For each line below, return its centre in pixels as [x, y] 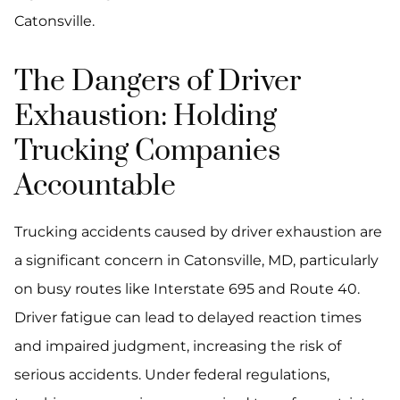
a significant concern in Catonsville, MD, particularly [196, 261]
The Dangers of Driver [158, 82]
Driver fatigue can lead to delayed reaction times [188, 318]
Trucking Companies [147, 152]
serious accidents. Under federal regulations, [172, 375]
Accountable [95, 187]
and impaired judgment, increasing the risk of [178, 346]
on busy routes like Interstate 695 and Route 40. [187, 289]
